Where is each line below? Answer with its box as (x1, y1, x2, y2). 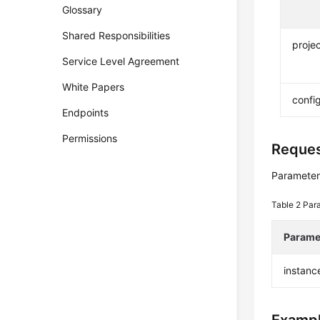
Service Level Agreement (62, 55, 180, 67)
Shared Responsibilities (62, 29, 171, 41)
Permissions (62, 132, 118, 144)
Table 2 (271, 199, 304, 210)
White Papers (62, 81, 125, 93)
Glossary (62, 4, 103, 16)
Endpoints (62, 106, 109, 119)
